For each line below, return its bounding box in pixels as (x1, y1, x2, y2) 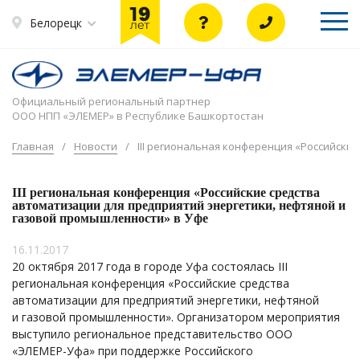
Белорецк (30, 14, 82, 31)
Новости (74, 139, 117, 154)
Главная (12, 139, 54, 154)
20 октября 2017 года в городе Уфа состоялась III (12, 259, 288, 275)
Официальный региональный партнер (12, 94, 211, 109)
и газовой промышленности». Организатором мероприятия (12, 309, 340, 325)
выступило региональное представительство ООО (12, 326, 292, 342)
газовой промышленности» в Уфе (12, 211, 208, 227)
